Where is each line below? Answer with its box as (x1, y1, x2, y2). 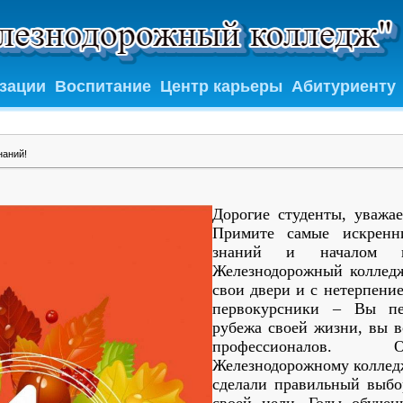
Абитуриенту (291, 77, 396, 95)
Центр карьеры (160, 77, 282, 95)
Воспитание (55, 77, 151, 95)
